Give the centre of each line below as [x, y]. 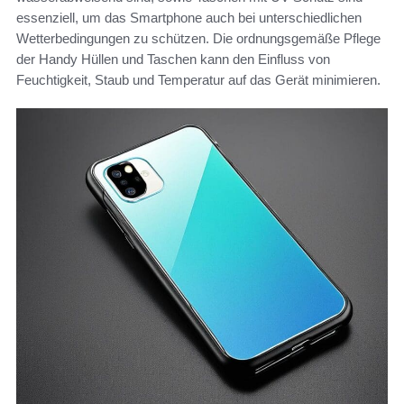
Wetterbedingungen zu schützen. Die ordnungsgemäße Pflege [198, 38]
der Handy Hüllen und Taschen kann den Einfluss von [173, 59]
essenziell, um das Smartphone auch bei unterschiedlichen [189, 17]
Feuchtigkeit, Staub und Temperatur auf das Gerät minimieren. [198, 79]
